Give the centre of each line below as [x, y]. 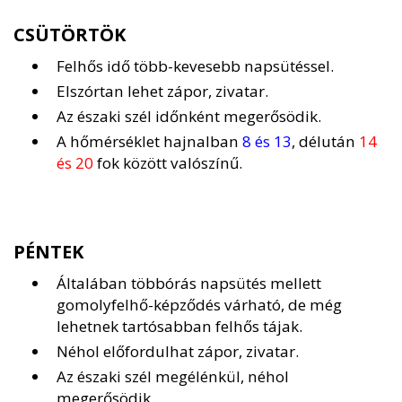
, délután [325, 142]
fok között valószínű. [168, 163]
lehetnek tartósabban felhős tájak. [179, 327]
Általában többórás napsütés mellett [189, 284]
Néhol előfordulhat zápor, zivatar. [178, 352]
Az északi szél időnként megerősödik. [189, 117]
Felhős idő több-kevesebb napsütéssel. [195, 66]
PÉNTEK [49, 252]
